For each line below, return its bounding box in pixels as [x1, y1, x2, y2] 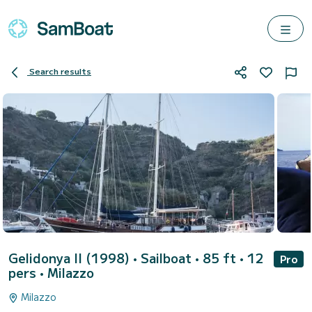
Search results [29, 65, 91, 77]
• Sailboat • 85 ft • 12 [133, 249, 264, 267]
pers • [8, 263, 47, 281]
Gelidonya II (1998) [8, 249, 133, 267]
